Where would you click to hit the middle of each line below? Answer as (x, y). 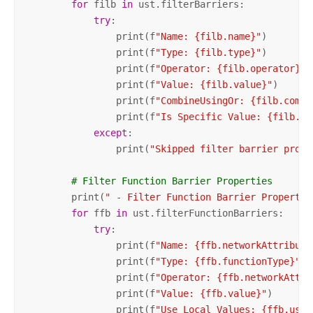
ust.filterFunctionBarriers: (205, 213)
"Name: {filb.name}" (208, 36)
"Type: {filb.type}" (208, 52)
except (110, 132)
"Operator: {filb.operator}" (230, 68)
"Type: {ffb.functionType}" (227, 261)
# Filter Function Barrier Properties (172, 181)
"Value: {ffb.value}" (211, 293)
